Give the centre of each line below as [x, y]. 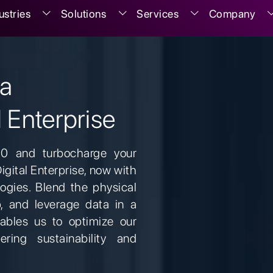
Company [232, 14]
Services [158, 14]
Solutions [83, 14]
